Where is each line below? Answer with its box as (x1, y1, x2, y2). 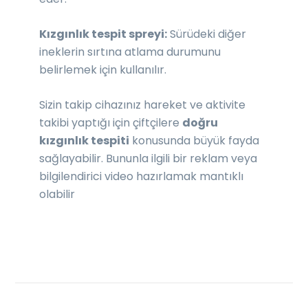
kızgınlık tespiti (39, 132, 130, 148)
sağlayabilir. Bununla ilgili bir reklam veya (39, 150, 258, 166)
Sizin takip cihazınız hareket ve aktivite (39, 96, 246, 113)
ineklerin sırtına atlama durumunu (39, 43, 221, 60)
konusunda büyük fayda (129, 132, 260, 148)
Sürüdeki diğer (167, 25, 247, 42)
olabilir (39, 186, 76, 202)
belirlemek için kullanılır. (39, 61, 167, 78)
